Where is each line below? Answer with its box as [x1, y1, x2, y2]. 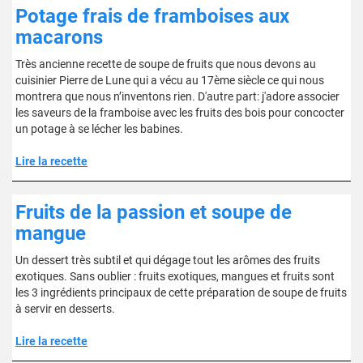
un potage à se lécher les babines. [15, 122, 183, 135]
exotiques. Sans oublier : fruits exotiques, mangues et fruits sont [15, 270, 335, 283]
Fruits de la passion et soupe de [15, 201, 292, 224]
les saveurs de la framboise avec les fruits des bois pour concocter [15, 106, 344, 119]
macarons [15, 26, 103, 49]
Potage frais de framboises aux [15, 5, 289, 28]
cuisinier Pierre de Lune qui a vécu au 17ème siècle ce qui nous [15, 74, 324, 87]
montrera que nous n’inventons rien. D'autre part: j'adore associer [15, 90, 340, 103]
